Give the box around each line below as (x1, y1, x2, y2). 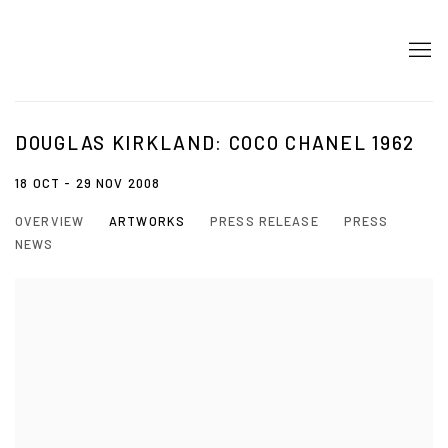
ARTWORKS (109, 213, 185, 230)
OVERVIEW (15, 213, 84, 230)
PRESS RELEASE (210, 213, 319, 230)
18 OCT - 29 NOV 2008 (15, 175, 161, 192)
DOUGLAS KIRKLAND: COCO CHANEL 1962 (15, 131, 416, 155)
